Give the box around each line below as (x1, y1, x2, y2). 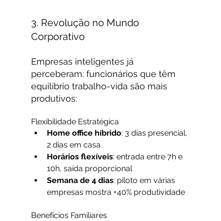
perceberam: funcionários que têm (31, 69, 178, 79)
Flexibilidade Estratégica (31, 117, 119, 127)
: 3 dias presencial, (121, 128, 189, 138)
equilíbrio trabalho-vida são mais (31, 81, 170, 92)
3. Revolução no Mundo (31, 17, 142, 29)
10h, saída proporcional (46, 164, 132, 174)
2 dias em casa (46, 140, 101, 150)
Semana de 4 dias (46, 176, 113, 185)
